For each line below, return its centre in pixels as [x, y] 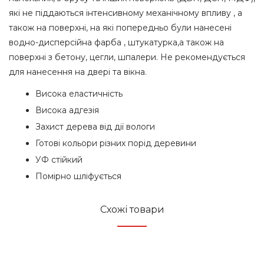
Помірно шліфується [78, 176]
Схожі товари [132, 209]
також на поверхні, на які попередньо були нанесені [120, 28]
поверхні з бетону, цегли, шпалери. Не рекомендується [127, 57]
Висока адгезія [67, 110]
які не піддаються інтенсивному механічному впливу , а [126, 13]
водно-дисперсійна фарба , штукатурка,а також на [116, 42]
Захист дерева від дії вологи [95, 127]
